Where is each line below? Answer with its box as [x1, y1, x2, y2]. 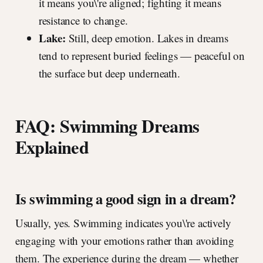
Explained [15, 134, 89, 160]
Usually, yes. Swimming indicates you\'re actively [15, 215, 231, 231]
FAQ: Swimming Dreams [15, 113, 200, 139]
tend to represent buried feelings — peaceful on [38, 48, 245, 63]
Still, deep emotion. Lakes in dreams [65, 31, 228, 46]
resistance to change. [38, 13, 128, 28]
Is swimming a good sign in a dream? [15, 188, 237, 210]
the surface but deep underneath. [38, 66, 180, 81]
